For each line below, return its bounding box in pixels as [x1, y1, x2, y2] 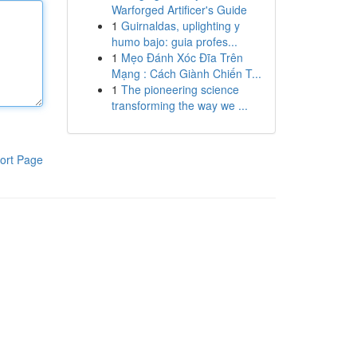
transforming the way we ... [111, 97, 248, 113]
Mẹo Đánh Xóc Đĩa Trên [120, 49, 243, 65]
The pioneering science [120, 81, 239, 97]
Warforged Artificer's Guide [111, 2, 247, 18]
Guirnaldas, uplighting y [120, 18, 240, 33]
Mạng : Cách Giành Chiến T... [111, 65, 261, 81]
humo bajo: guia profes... [111, 33, 237, 49]
